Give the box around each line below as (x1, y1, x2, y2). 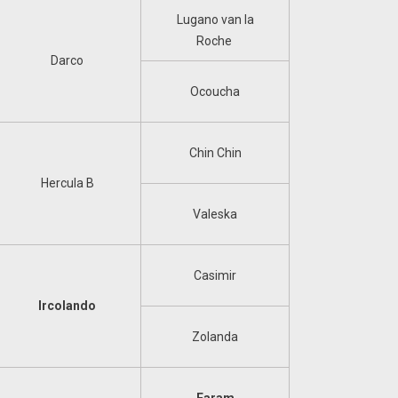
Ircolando (38, 298, 96, 313)
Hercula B (40, 176, 94, 190)
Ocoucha (190, 84, 240, 99)
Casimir (194, 268, 236, 283)
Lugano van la (176, 12, 254, 27)
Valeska (193, 207, 237, 221)
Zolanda (192, 330, 238, 344)
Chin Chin (188, 146, 242, 160)
